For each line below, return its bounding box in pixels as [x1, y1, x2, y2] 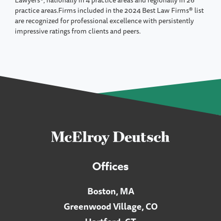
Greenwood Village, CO [63, 199, 158, 213]
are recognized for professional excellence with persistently [15, 15, 194, 26]
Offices [92, 158, 129, 175]
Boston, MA [87, 184, 134, 198]
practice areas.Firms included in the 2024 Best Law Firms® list [15, 4, 204, 16]
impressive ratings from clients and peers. [15, 25, 141, 37]
